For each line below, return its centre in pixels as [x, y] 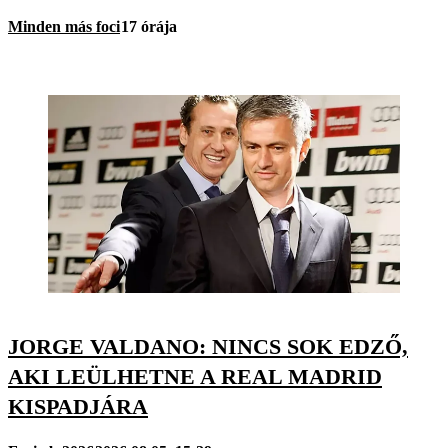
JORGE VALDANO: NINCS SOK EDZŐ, [208, 346]
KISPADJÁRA [78, 406]
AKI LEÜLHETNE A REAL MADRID [195, 376]
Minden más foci [64, 27]
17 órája [149, 27]
